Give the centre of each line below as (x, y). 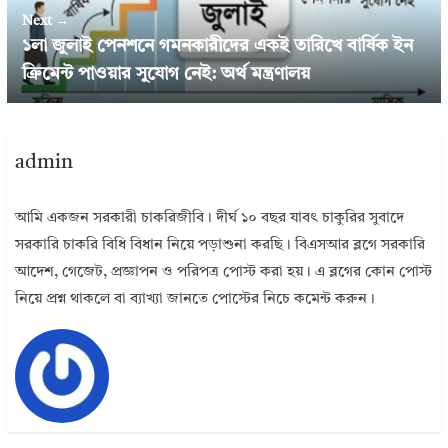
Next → (45, 20)
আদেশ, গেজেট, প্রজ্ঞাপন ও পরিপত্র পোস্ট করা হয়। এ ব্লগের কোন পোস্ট (224, 273)
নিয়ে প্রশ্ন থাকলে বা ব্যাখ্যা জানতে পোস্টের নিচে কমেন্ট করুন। (195, 300)
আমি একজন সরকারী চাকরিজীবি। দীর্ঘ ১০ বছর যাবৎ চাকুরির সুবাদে (210, 219)
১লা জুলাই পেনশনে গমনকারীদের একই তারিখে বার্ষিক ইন (217, 45)
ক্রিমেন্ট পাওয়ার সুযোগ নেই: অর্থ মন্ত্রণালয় (165, 73)
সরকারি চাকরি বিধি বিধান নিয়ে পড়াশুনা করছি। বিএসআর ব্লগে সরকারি (220, 246)
